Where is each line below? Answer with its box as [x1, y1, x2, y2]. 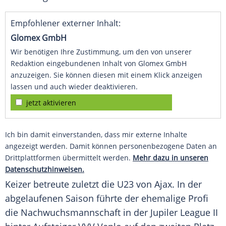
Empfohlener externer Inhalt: [11, 18, 121, 29]
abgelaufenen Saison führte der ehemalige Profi [5, 192, 208, 205]
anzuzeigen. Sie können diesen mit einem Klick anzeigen [11, 70, 202, 80]
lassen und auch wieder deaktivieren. [11, 82, 138, 92]
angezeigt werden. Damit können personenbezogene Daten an [5, 141, 217, 151]
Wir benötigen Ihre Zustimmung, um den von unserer [11, 47, 192, 57]
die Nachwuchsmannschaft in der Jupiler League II [5, 206, 218, 219]
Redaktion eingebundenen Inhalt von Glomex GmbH [11, 59, 187, 69]
